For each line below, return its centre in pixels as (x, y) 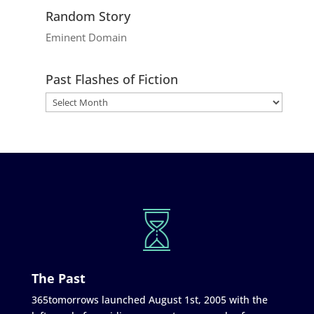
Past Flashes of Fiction (111, 79)
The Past (58, 278)
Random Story (88, 16)
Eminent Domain (86, 37)
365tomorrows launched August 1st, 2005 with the (149, 299)
